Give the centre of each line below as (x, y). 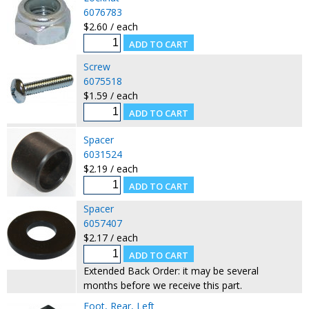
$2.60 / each (110, 26)
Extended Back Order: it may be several (171, 270)
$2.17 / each (110, 237)
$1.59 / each (110, 95)
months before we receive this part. (162, 285)
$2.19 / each (110, 168)
